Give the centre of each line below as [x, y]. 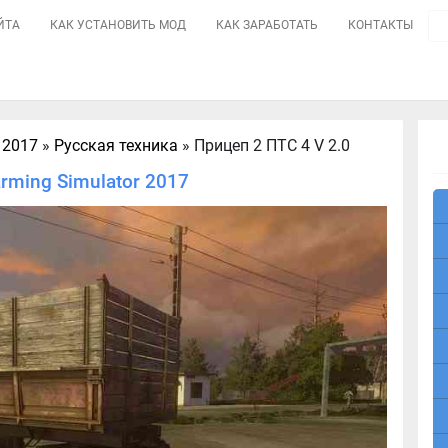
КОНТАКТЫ [381, 25]
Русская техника [116, 145]
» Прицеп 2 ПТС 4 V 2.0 [264, 145]
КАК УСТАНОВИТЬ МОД [118, 25]
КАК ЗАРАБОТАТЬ [267, 25]
